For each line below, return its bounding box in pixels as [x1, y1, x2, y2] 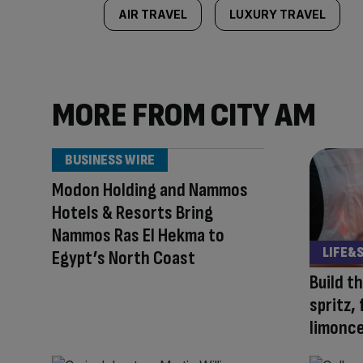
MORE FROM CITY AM [52, 95, 316, 136]
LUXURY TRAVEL [229, 7, 326, 21]
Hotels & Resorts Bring [52, 201, 213, 224]
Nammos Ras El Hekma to [52, 224, 224, 247]
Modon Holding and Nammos [52, 178, 248, 202]
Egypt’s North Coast [52, 246, 195, 270]
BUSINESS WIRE [65, 152, 155, 169]
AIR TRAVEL [118, 7, 187, 21]
